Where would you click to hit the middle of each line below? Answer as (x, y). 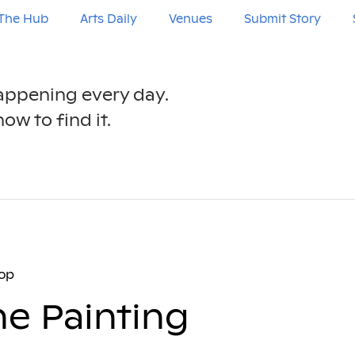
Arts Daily (108, 19)
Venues (190, 19)
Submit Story (282, 19)
